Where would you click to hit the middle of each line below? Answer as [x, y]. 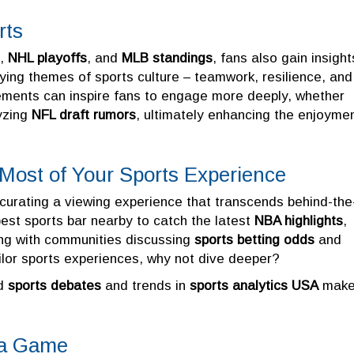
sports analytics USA [254, 285]
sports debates [55, 285]
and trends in [145, 285]
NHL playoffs [47, 58]
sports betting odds [254, 239]
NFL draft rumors [84, 115]
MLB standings [167, 58]
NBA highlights [299, 220]
